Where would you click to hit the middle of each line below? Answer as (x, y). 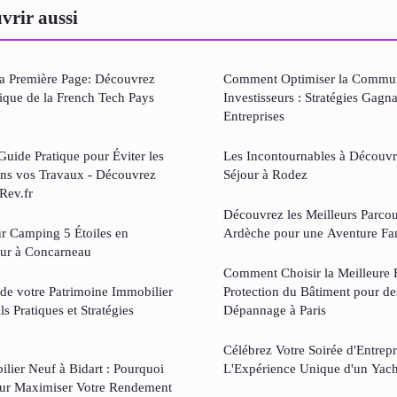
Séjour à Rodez (265, 174)
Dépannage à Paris (275, 309)
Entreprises (254, 115)
